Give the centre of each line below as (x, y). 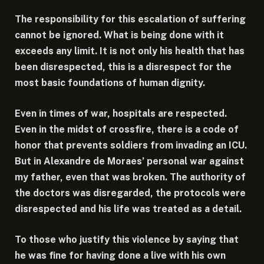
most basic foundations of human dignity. (110, 83)
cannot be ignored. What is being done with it (119, 35)
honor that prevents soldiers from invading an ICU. (131, 145)
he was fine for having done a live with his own (120, 255)
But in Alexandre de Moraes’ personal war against (129, 161)
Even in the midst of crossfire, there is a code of (127, 129)
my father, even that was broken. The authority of (130, 177)
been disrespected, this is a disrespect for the (123, 67)
